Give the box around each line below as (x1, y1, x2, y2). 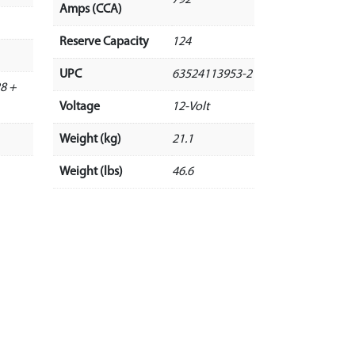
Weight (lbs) (59, 165, 123, 178)
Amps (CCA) (59, 2, 122, 16)
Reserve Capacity (59, 35, 149, 48)
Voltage (59, 100, 100, 113)
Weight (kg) (59, 132, 121, 146)
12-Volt (171, 100, 209, 113)
